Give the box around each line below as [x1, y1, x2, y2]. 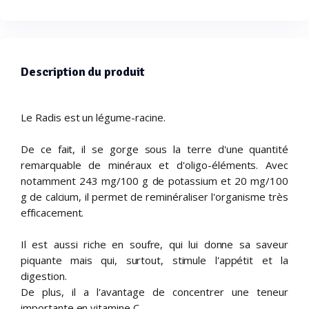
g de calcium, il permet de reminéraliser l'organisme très [21, 189, 288, 203]
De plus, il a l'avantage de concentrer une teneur [21, 284, 288, 299]
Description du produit [21, 63, 146, 79]
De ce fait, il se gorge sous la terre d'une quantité [21, 141, 288, 156]
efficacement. [21, 205, 84, 219]
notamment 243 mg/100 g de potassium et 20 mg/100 [21, 173, 288, 188]
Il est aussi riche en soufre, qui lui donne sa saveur [21, 237, 288, 251]
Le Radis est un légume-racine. [21, 110, 166, 124]
